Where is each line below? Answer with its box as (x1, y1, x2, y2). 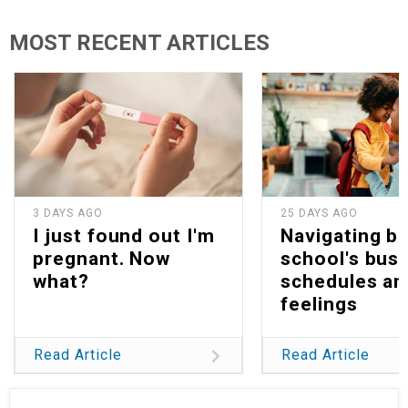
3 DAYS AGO (33, 206, 103, 219)
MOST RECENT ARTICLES (9, 30, 270, 56)
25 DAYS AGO (280, 206, 358, 219)
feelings (280, 292, 358, 315)
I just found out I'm (33, 224, 215, 247)
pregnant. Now (33, 247, 171, 270)
